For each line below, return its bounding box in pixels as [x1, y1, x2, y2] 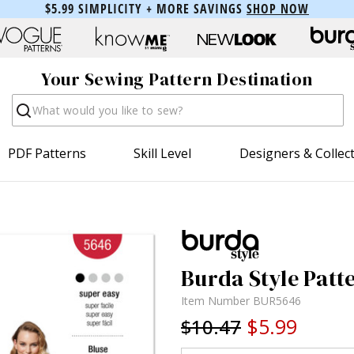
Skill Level [134, 144, 192, 162]
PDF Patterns [8, 144, 87, 162]
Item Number [181, 292, 253, 308]
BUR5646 [253, 292, 301, 308]
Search [11, 92, 52, 111]
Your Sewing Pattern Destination [41, 67, 313, 92]
